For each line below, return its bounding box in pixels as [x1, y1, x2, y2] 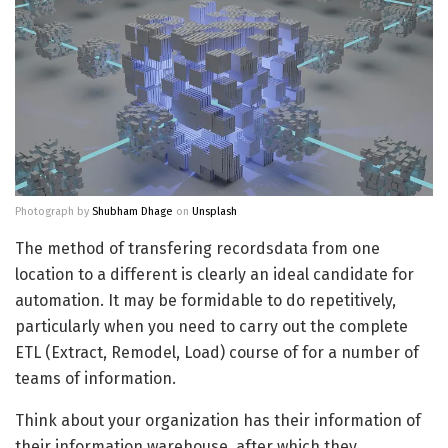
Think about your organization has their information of [15, 411, 421, 431]
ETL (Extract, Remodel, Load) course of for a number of [15, 343, 419, 363]
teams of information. [15, 369, 176, 389]
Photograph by [15, 205, 92, 219]
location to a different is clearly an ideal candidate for [15, 265, 414, 285]
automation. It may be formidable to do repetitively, [15, 291, 396, 311]
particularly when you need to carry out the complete [15, 317, 408, 337]
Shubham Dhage [92, 205, 173, 219]
